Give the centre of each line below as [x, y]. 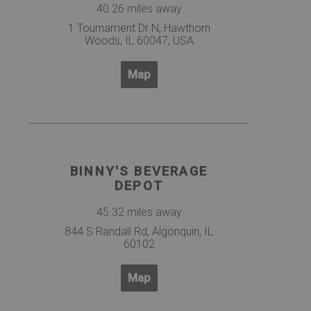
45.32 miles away [139, 212]
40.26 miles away [139, 8]
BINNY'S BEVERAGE [139, 171]
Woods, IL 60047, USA [139, 40]
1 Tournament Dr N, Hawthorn [139, 28]
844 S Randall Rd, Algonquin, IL [139, 232]
